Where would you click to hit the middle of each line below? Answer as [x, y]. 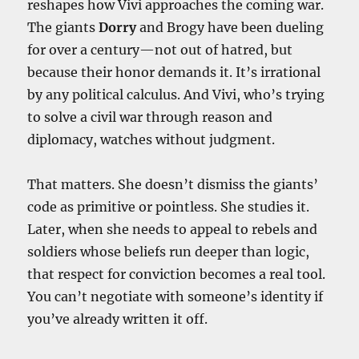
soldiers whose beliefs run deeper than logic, [169, 251]
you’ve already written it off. [118, 319]
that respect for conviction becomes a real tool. [177, 274]
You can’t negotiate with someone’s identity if [175, 296]
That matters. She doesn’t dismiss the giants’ [173, 184]
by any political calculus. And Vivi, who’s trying [176, 94]
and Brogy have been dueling [230, 27]
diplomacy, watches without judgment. [151, 139]
